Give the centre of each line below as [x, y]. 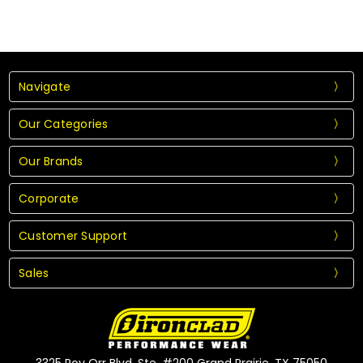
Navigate [45, 86]
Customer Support [73, 235]
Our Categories [64, 124]
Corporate [49, 198]
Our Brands [51, 161]
